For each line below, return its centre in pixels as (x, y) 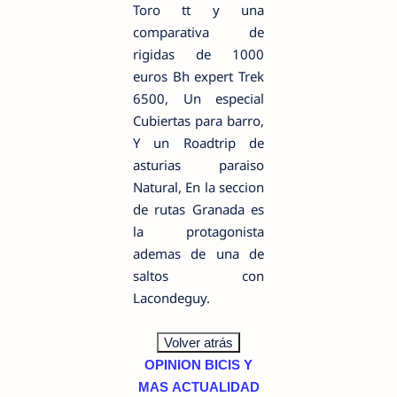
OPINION (173, 365)
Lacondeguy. (171, 298)
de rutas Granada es (198, 209)
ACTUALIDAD (215, 387)
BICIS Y (229, 365)
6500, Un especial (198, 98)
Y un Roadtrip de (198, 143)
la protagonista (198, 231)
